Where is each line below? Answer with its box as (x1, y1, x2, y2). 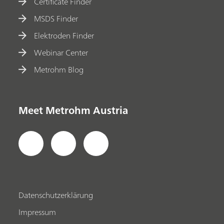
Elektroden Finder (34, 28, 94, 42)
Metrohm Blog (34, 62, 84, 76)
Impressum (18, 204, 56, 219)
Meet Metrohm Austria (18, 101, 128, 119)
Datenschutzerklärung (18, 187, 93, 202)
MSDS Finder (34, 11, 78, 25)
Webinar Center (34, 45, 88, 59)
